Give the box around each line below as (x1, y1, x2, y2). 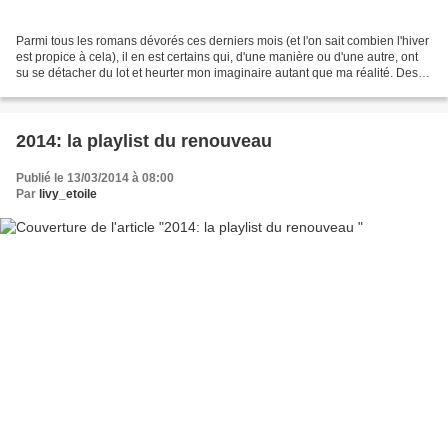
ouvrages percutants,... (16, 82, 139, 97)
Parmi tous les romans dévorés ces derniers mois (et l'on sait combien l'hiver (16, 34, 429, 49)
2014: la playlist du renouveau (16, 131, 272, 152)
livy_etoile (39, 187, 97, 202)
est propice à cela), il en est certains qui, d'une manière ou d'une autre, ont (16, 50, 418, 65)
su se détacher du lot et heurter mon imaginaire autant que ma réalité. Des (16, 66, 418, 81)
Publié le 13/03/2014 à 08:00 (16, 171, 174, 186)
